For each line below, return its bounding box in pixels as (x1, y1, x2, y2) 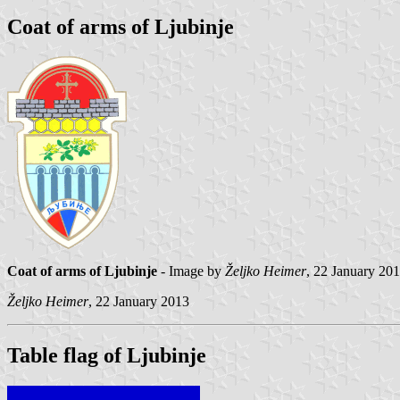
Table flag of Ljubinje (7, 344, 206, 368)
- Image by (157, 263, 225, 279)
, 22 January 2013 (88, 294, 189, 310)
